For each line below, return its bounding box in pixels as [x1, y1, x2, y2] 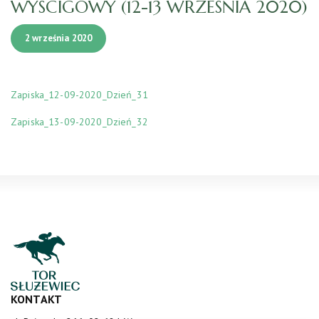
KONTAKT [11, 291, 63, 306]
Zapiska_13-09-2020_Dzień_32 [11, 115, 148, 128]
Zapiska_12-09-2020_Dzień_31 [11, 88, 148, 101]
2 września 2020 [25, 31, 93, 44]
